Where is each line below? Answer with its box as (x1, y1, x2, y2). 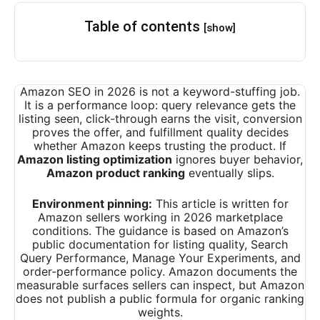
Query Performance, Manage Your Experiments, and (19, 251, 301, 266)
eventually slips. (184, 166, 274, 181)
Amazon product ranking (46, 166, 185, 181)
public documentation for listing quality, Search (32, 237, 288, 252)
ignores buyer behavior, (172, 152, 303, 167)
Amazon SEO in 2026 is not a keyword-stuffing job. (20, 84, 300, 99)
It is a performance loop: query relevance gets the (24, 98, 296, 113)
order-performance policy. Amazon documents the (23, 264, 297, 279)
